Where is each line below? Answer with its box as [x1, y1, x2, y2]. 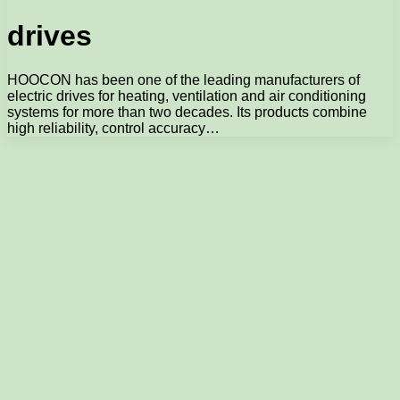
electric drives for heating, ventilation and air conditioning [7, 87, 366, 104]
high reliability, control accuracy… [7, 120, 220, 136]
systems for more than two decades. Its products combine [7, 104, 367, 120]
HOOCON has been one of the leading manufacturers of [7, 71, 360, 87]
